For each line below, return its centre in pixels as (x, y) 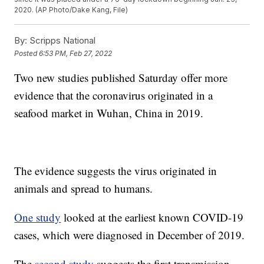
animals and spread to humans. (84, 189)
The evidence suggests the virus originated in (116, 171)
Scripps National (62, 41)
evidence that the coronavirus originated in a (114, 95)
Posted (27, 53)
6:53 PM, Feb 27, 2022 (76, 53)
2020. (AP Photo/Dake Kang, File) (71, 10)
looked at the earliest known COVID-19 (152, 217)
